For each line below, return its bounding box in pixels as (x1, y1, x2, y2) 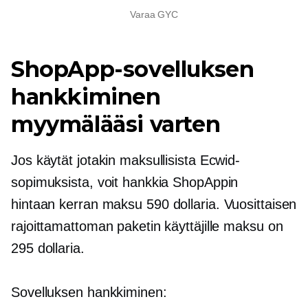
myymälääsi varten (11, 110, 221, 137)
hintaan (11, 196, 60, 212)
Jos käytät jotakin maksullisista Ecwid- (11, 152, 241, 168)
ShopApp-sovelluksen (11, 55, 254, 82)
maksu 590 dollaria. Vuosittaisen (98, 196, 297, 212)
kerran (59, 196, 98, 212)
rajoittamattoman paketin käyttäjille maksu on (11, 218, 283, 234)
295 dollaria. (11, 240, 85, 256)
